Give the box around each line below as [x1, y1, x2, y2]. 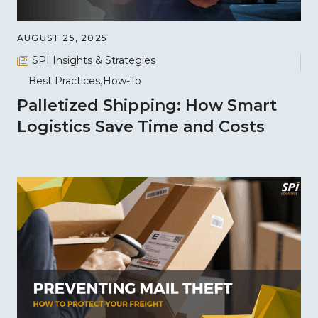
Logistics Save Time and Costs [17, 116, 265, 136]
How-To [103, 74, 141, 87]
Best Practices [28, 74, 100, 87]
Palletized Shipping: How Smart [17, 95, 277, 115]
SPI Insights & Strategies [32, 54, 155, 67]
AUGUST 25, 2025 [17, 33, 107, 44]
